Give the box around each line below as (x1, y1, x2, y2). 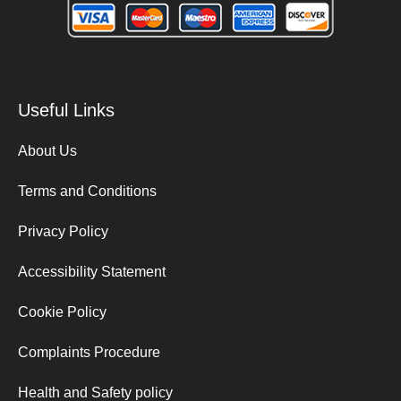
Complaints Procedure (18, 344, 160, 360)
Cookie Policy (18, 303, 107, 320)
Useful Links (18, 99, 115, 120)
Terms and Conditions (18, 183, 157, 199)
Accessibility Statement (18, 263, 166, 279)
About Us (18, 142, 77, 158)
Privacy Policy (18, 223, 108, 239)
